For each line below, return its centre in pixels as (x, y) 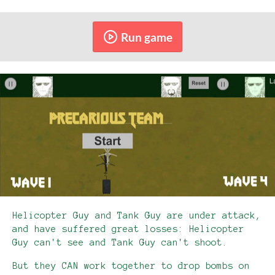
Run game (146, 37)
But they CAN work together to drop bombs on (131, 266)
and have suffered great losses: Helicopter (128, 229)
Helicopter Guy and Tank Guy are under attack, (137, 216)
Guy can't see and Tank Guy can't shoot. (123, 243)
